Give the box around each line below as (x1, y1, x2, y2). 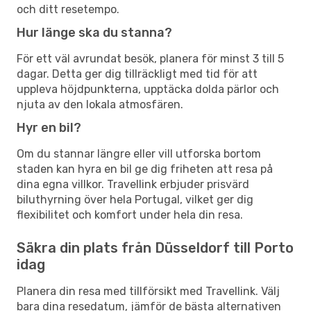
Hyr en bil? (17, 119, 81, 135)
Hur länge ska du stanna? (17, 24, 172, 40)
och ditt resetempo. (17, 2, 119, 16)
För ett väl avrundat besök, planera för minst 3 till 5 (17, 51, 284, 65)
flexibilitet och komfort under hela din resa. (17, 208, 243, 221)
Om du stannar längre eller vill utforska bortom (17, 146, 261, 160)
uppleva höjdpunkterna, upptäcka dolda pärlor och (17, 82, 279, 96)
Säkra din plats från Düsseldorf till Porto (17, 239, 294, 256)
